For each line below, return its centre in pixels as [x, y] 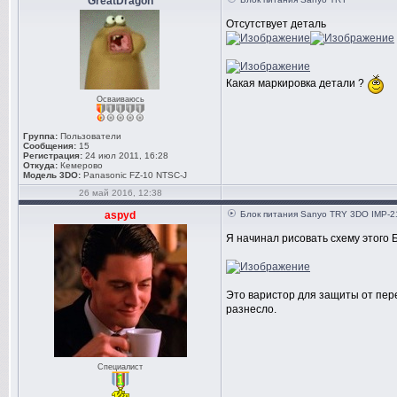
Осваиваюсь [120, 99]
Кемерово [80, 165]
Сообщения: [50, 146]
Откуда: [40, 165]
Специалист [120, 367]
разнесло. [251, 309]
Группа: [40, 136]
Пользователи [90, 136]
